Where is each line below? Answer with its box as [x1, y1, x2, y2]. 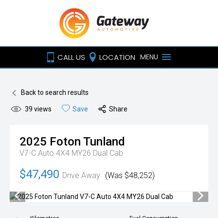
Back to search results [21, 89, 89, 96]
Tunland [83, 135, 125, 148]
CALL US [57, 52, 85, 62]
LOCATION [99, 52, 135, 62]
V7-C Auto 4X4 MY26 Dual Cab [19, 148, 123, 158]
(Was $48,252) [105, 171, 155, 180]
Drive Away [62, 171, 100, 180]
